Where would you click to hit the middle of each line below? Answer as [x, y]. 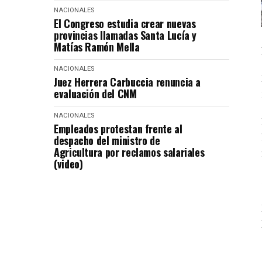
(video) [68, 164]
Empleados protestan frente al [118, 129]
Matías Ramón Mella [97, 47]
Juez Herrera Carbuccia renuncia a [127, 82]
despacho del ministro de [107, 140]
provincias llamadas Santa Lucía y [125, 35]
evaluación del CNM [95, 94]
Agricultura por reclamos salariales [129, 152]
